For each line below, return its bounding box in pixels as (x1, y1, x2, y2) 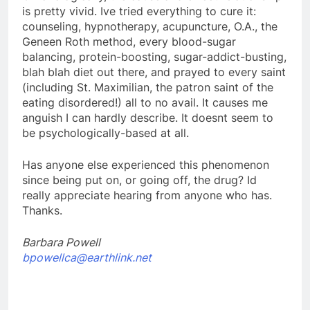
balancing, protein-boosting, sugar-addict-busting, (22, 49, 286, 64)
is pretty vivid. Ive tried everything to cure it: (22, 3, 256, 18)
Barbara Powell (22, 235, 100, 249)
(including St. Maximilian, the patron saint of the (22, 80, 273, 94)
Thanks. (22, 203, 62, 217)
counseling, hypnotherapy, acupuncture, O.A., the (22, 19, 277, 33)
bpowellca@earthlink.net (22, 250, 152, 264)
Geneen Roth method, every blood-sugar (22, 34, 236, 48)
